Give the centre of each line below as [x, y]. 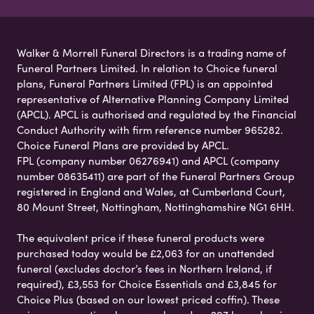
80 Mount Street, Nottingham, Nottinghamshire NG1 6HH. [156, 206]
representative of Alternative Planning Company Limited [153, 98]
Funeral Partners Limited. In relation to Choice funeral [147, 68]
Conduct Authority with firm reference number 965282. [150, 129]
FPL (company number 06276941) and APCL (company [148, 160]
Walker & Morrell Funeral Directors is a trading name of [151, 52]
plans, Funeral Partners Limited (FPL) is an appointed [145, 83]
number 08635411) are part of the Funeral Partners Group [156, 176]
